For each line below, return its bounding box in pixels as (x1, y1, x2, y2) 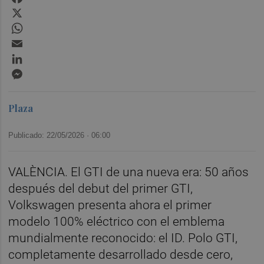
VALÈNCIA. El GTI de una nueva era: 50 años (8, 164, 249, 179)
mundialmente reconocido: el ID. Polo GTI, (8, 230, 238, 245)
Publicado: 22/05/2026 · (8, 130, 92, 140)
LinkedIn (25, 49, 61, 61)
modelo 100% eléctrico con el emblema (8, 214, 225, 229)
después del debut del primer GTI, (8, 181, 193, 196)
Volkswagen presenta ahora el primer (8, 197, 212, 212)
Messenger (25, 65, 73, 77)
